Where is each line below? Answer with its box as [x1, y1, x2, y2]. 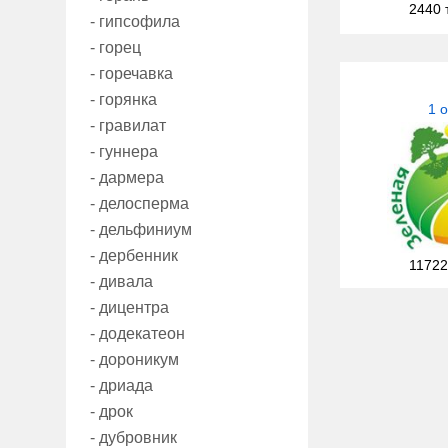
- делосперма [90, 195, 189, 213]
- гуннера [90, 143, 158, 161]
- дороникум [90, 351, 179, 369]
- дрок [90, 403, 133, 421]
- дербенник [90, 247, 178, 265]
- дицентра [90, 299, 169, 317]
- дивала [90, 273, 153, 291]
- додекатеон [90, 325, 185, 343]
